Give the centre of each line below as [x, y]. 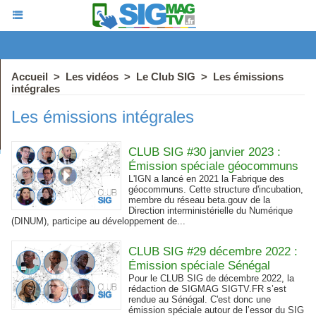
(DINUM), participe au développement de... [98, 221]
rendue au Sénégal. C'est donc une [200, 299]
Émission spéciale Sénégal [200, 266]
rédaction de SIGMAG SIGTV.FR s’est [208, 289]
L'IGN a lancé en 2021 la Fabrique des [207, 179]
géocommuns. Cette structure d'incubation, [216, 189]
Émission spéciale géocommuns [214, 166]
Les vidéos [92, 77]
